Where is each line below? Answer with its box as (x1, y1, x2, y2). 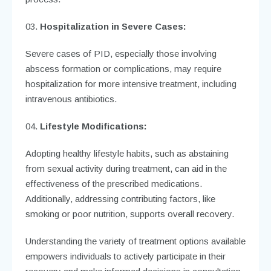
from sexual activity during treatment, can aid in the (25, 163, 227, 174)
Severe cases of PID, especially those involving (25, 48, 217, 59)
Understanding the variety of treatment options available (25, 235, 246, 246)
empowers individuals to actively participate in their (25, 250, 226, 261)
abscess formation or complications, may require (25, 63, 221, 74)
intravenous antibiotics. (25, 93, 117, 104)
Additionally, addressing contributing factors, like (25, 193, 215, 204)
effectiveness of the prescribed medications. (25, 178, 202, 189)
